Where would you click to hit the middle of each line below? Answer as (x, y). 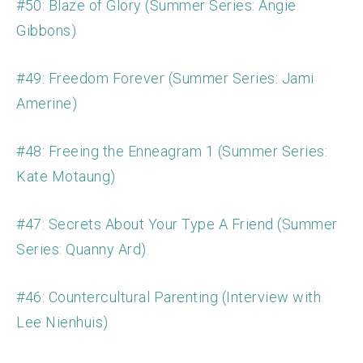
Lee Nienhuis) (62, 322)
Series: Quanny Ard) (81, 250)
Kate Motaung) (66, 177)
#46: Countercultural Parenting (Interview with (169, 297)
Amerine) (47, 104)
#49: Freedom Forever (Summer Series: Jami (165, 79)
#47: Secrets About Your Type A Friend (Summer (177, 224)
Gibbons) (46, 31)
